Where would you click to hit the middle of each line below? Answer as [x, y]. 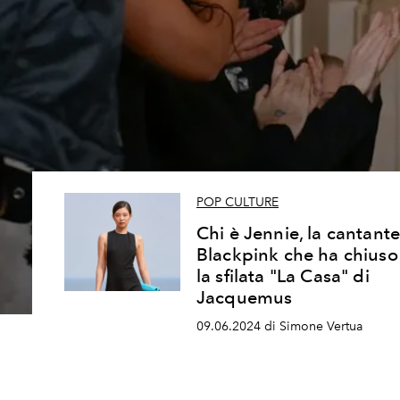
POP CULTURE [237, 203]
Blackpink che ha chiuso [297, 255]
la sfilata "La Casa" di [283, 276]
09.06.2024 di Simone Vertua [279, 326]
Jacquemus [245, 298]
